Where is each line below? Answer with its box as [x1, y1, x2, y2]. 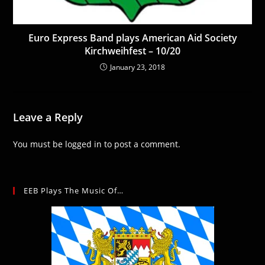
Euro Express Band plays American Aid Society [28, 31, 237, 45]
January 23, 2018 [110, 62, 165, 73]
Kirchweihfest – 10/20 [85, 44, 180, 58]
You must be [13, 138, 66, 150]
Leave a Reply [13, 110, 83, 125]
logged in [65, 138, 102, 150]
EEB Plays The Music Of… [24, 185, 124, 196]
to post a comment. [102, 138, 181, 150]
